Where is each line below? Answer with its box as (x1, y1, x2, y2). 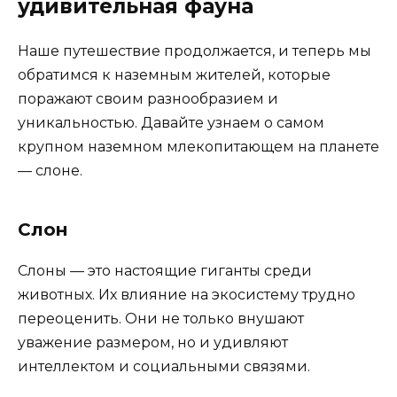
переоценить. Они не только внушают (18, 309, 304, 327)
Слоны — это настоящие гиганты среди (18, 261, 312, 279)
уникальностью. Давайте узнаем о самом (18, 113, 324, 131)
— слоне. (18, 161, 82, 179)
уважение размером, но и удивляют (18, 333, 288, 351)
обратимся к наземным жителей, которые (18, 66, 331, 83)
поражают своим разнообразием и (18, 90, 278, 107)
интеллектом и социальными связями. (18, 357, 310, 375)
